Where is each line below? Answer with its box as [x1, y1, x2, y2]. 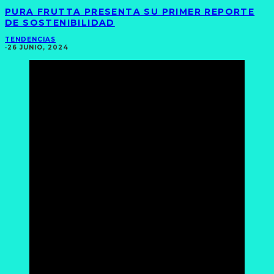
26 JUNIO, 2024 [7, 43, 68, 51]
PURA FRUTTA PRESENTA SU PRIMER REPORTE [5, 6, 255, 18]
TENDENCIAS [5, 35, 56, 43]
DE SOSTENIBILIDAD [5, 17, 115, 29]
